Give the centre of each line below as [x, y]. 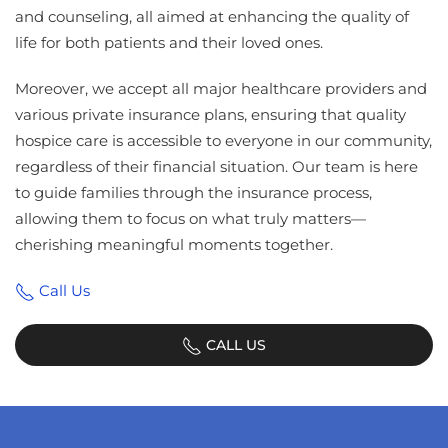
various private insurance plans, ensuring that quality [210, 115]
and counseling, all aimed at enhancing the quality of [212, 17]
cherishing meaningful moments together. [174, 245]
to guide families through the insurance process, [193, 193]
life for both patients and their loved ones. [169, 43]
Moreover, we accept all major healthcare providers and [221, 89]
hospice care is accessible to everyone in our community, [223, 141]
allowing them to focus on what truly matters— [190, 219]
